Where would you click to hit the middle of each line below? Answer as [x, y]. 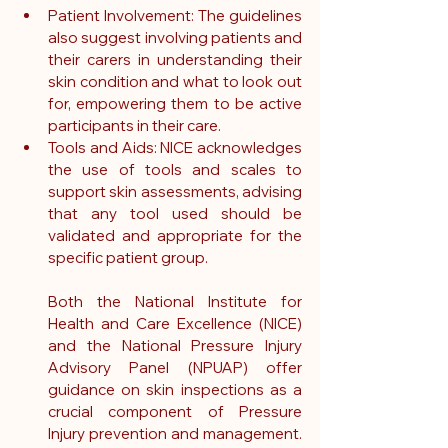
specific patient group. [128, 258]
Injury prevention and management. [175, 434]
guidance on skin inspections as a [175, 390]
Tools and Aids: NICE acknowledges [175, 148]
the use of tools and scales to [175, 170]
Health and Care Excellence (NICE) [175, 324]
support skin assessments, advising [175, 192]
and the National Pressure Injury [175, 346]
